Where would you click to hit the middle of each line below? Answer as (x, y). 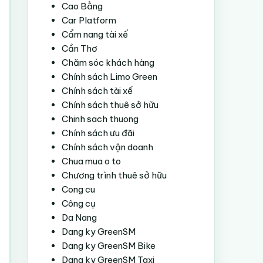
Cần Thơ (80, 48)
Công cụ (79, 203)
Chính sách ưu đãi (98, 133)
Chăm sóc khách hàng (108, 63)
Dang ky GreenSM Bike (109, 246)
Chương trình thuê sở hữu (114, 175)
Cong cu (78, 189)
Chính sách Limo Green (109, 77)
